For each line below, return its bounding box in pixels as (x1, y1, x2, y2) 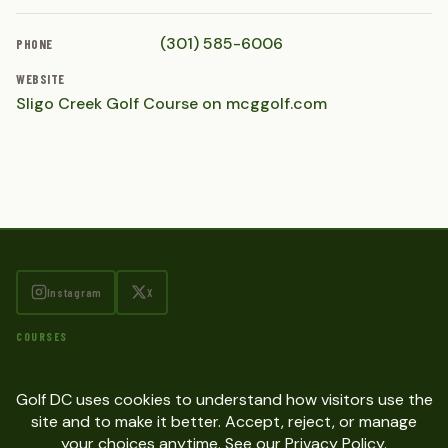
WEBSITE (16, 71, 65, 87)
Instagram (46, 285, 102, 300)
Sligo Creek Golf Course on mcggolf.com (16, 93, 327, 114)
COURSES (16, 329, 68, 343)
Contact (16, 398, 51, 415)
